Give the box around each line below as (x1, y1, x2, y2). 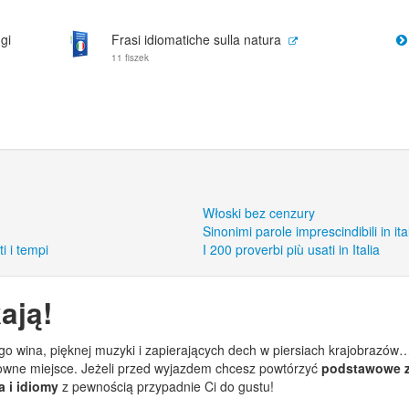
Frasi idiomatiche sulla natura (111, 30, 281, 48)
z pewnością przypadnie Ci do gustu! (58, 377, 274, 395)
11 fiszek (111, 51, 149, 64)
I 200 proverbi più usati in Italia (203, 240, 381, 258)
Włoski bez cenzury (203, 204, 316, 222)
